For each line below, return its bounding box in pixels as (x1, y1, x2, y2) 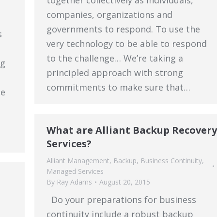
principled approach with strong (46, 67, 183, 78)
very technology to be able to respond (46, 38, 207, 49)
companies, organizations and (46, 9, 172, 20)
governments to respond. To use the (46, 23, 200, 35)
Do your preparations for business (46, 194, 196, 205)
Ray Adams (57, 177, 92, 186)
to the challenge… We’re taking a (46, 52, 183, 64)
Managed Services (46, 167, 104, 176)
